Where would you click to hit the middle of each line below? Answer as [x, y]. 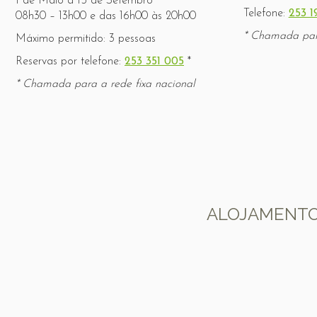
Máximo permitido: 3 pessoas [86, 39]
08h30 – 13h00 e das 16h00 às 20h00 [106, 16]
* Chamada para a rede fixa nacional [105, 84]
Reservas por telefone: [70, 62]
